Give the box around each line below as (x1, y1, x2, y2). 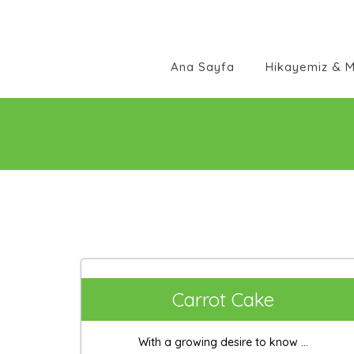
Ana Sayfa (170, 59, 235, 75)
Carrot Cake (171, 288, 274, 311)
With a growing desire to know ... (137, 335, 308, 349)
